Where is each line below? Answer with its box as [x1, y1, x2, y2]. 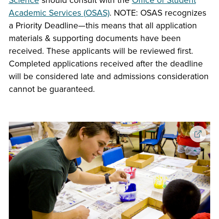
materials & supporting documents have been [8, 33, 181, 44]
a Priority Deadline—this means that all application [8, 20, 197, 31]
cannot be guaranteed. [8, 84, 95, 94]
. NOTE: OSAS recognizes [109, 7, 206, 18]
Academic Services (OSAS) [8, 7, 109, 18]
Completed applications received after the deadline [8, 58, 203, 69]
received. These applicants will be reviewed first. [8, 45, 193, 56]
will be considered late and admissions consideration [8, 71, 209, 82]
